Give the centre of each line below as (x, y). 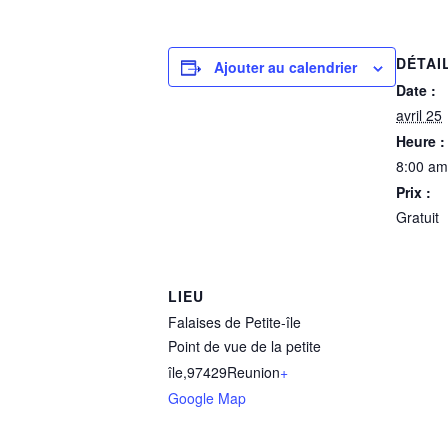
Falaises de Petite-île (234, 321)
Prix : (413, 191)
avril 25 (419, 114)
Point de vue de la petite (244, 345)
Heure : (420, 140)
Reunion (253, 371)
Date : (416, 89)
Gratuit (417, 216)
